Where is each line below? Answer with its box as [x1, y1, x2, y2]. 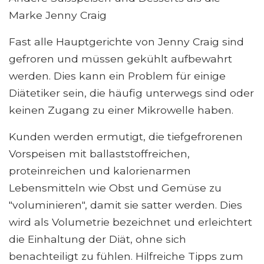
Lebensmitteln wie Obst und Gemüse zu [9, 181, 222, 194]
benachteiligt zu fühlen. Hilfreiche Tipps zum [9, 250, 243, 263]
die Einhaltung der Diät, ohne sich [9, 233, 186, 246]
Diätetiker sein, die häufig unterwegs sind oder [9, 87, 254, 100]
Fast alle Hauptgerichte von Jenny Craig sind [9, 35, 244, 48]
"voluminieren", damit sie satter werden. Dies [9, 199, 242, 212]
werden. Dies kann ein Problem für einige [9, 70, 226, 82]
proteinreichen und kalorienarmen [9, 164, 191, 177]
